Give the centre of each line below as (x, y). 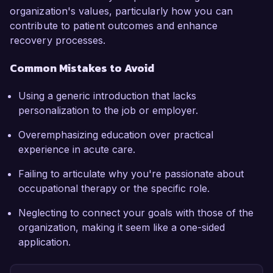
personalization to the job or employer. (108, 111)
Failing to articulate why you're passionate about (131, 174)
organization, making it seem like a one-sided (122, 228)
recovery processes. (58, 41)
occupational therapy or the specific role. (114, 189)
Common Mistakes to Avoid (82, 68)
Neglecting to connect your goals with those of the (136, 213)
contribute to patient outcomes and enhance (114, 26)
